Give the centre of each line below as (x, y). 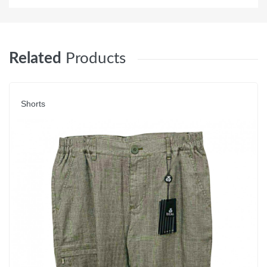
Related (35, 59)
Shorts (33, 104)
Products (96, 59)
